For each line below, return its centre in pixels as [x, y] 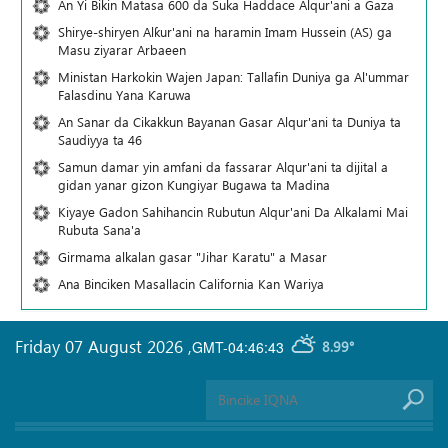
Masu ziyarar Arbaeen [122, 49]
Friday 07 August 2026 [101, 345]
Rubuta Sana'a [99, 229]
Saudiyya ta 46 [100, 139]
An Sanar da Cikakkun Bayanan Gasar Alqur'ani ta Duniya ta [229, 121]
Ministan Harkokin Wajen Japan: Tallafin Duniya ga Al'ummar [233, 76]
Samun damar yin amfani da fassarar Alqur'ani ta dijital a [223, 166]
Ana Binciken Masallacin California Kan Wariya [191, 283]
